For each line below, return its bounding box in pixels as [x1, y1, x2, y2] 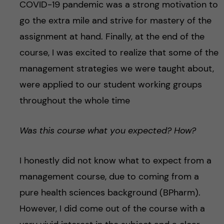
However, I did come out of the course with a [19, 202, 205, 215]
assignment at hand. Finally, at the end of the [19, 30, 204, 43]
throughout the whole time [19, 94, 130, 107]
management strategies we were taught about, [19, 62, 214, 75]
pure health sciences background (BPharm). [19, 186, 200, 199]
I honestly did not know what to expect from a [19, 154, 211, 167]
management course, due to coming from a [19, 170, 199, 183]
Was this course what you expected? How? [19, 124, 196, 137]
